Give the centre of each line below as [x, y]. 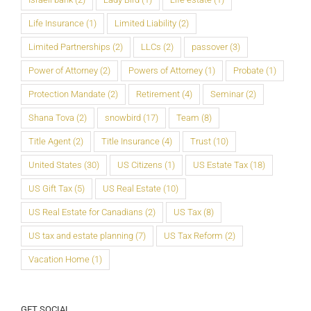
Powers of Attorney [166, 71]
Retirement [158, 94]
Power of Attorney [63, 71]
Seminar [227, 94]
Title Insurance [131, 142]
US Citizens [140, 165]
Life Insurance [56, 24]
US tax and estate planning [81, 236]
